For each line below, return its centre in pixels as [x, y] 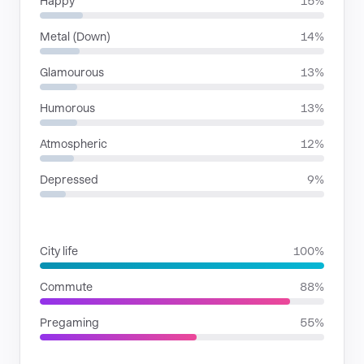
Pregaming [69, 323]
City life [59, 251]
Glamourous [72, 72]
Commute [66, 287]
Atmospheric [74, 144]
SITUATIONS [74, 223]
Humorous [67, 108]
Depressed [69, 180]
